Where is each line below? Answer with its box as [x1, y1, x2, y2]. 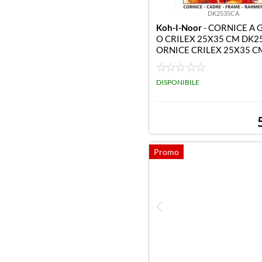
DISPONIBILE [156, 78, 199, 87]
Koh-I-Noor [156, 22, 202, 33]
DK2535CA [207, 9, 239, 17]
